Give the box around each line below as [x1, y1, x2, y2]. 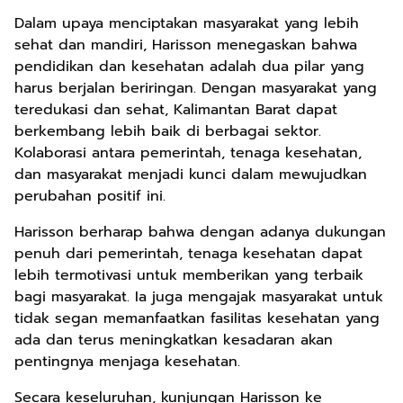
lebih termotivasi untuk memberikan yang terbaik [14, 264, 363, 286]
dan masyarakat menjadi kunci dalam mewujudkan [14, 164, 367, 185]
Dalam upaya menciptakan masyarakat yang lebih [14, 13, 359, 34]
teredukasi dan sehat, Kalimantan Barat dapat [14, 99, 337, 121]
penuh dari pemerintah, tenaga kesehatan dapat [14, 243, 363, 264]
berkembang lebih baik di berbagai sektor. [14, 121, 321, 142]
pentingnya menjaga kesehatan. [14, 351, 240, 372]
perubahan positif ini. [14, 185, 166, 207]
